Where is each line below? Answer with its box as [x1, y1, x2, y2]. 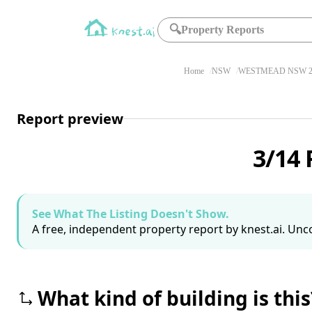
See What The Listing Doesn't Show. [32, 206, 229, 221]
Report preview [17, 109, 123, 128]
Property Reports [181, 24, 265, 36]
